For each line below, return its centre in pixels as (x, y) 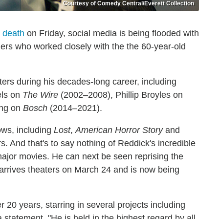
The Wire (40, 95)
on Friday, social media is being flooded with (112, 33)
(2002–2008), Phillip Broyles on (120, 95)
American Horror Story (119, 130)
